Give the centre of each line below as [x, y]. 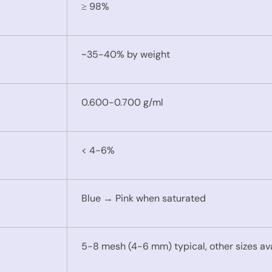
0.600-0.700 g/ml [123, 102]
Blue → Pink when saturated [143, 198]
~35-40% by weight [125, 54]
